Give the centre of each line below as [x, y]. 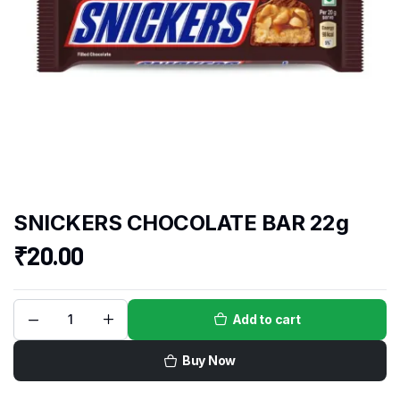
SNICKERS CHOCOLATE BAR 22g [181, 223]
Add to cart [266, 320]
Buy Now [208, 361]
